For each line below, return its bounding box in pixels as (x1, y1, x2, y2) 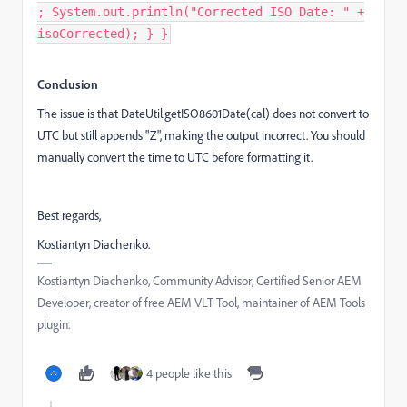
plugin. (37, 316, 70, 333)
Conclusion (37, 76, 98, 92)
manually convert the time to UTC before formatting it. (37, 149, 313, 165)
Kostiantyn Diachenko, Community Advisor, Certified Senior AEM (37, 273, 362, 289)
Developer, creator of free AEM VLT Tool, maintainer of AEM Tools (37, 294, 365, 311)
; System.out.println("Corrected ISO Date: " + (37, 5, 364, 19)
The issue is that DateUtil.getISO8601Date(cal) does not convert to (37, 105, 369, 122)
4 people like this (146, 365, 232, 382)
